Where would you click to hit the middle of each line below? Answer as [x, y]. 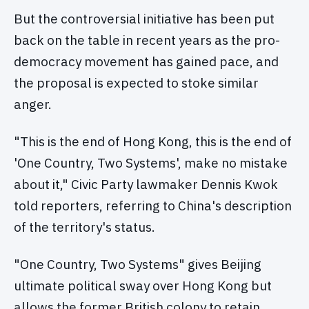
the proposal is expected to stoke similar [136, 83]
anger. [33, 104]
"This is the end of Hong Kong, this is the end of [153, 141]
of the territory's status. [84, 227]
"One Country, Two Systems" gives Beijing [138, 264]
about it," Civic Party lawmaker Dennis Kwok [146, 184]
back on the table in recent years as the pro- [147, 40]
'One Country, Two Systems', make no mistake [151, 162]
